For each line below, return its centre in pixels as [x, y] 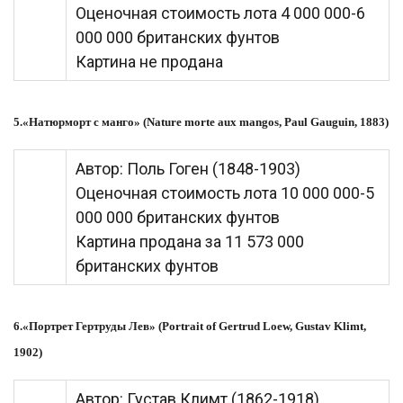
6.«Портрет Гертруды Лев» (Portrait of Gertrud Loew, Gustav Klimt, [190, 326]
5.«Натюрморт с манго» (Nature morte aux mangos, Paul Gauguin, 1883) [201, 122]
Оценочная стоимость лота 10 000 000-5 [225, 193]
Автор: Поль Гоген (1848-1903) [188, 169]
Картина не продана [149, 62]
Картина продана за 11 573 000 [190, 242]
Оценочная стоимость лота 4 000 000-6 [220, 13]
